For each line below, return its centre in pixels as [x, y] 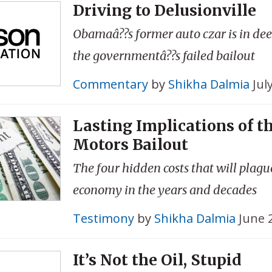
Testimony [103, 218]
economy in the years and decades [165, 189]
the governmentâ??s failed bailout [164, 55]
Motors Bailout [130, 144]
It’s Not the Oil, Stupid [157, 260]
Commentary [110, 84]
